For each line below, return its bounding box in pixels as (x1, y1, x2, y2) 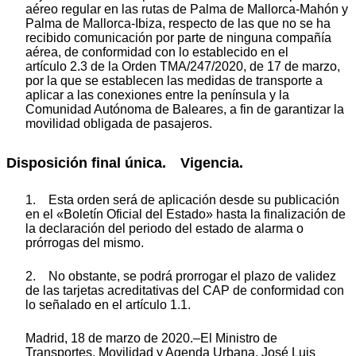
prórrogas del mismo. (25, 236, 144, 250)
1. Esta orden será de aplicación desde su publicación (25, 193, 339, 207)
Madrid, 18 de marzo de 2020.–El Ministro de (25, 331, 277, 346)
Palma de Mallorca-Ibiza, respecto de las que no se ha (25, 16, 331, 30)
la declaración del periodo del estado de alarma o (25, 222, 304, 236)
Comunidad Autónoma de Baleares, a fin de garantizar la (25, 102, 344, 116)
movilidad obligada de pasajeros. (25, 116, 212, 130)
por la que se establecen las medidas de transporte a (25, 73, 323, 87)
